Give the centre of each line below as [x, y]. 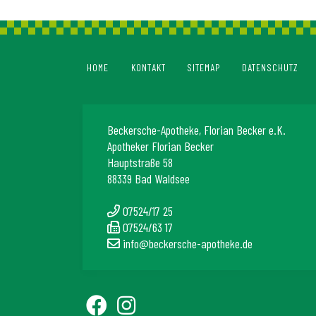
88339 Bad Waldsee [148, 178]
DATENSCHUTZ [270, 67]
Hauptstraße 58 [140, 162]
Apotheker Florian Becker [160, 146]
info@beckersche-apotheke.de [188, 243]
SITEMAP [204, 67]
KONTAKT [148, 67]
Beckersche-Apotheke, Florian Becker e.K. [196, 129]
